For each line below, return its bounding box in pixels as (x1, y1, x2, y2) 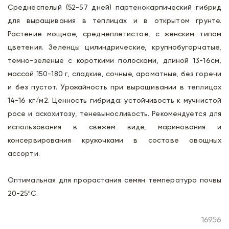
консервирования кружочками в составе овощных (8, 137, 221, 144)
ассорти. (8, 150, 40, 157)
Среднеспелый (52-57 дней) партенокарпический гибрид (8, 4, 221, 11)
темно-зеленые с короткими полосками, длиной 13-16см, (8, 57, 221, 64)
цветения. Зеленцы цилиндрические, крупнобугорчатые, (8, 44, 221, 51)
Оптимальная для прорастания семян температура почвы (8, 177, 221, 184)
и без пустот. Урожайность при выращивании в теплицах (8, 84, 221, 91)
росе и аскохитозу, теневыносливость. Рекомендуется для (8, 110, 221, 118)
